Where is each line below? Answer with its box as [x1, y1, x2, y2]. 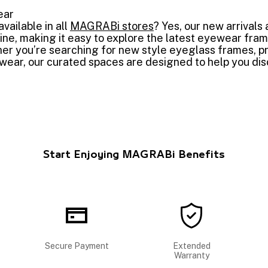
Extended [172, 241, 211, 251]
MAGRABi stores [70, 20, 154, 32]
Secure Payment [44, 241, 109, 251]
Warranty [173, 251, 209, 260]
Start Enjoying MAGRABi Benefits [43, 150, 225, 160]
